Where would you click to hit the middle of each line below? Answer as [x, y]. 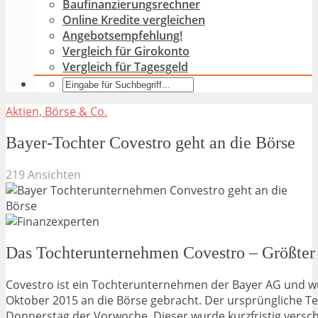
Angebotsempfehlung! [122, 35]
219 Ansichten [43, 174]
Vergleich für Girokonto [126, 51]
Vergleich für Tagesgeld [125, 67]
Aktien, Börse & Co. [56, 111]
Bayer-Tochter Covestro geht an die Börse [150, 142]
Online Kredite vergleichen [134, 20]
